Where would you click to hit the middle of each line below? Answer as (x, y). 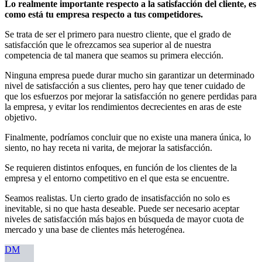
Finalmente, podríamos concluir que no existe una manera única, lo (128, 137)
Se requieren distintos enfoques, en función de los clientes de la (121, 167)
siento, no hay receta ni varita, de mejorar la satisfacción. (108, 147)
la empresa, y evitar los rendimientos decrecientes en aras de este (123, 106)
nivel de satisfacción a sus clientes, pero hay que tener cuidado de (125, 85)
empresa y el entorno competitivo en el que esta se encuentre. (117, 178)
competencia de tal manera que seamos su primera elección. (114, 55)
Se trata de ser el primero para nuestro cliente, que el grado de (118, 34)
